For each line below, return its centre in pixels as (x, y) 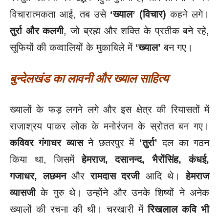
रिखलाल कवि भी (178, 209)
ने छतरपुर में (111, 142)
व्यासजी (23, 192)
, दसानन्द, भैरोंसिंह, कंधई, (157, 159)
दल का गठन (186, 142)
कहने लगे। (190, 14)
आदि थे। (163, 176)
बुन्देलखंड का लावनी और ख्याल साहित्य (89, 78)
